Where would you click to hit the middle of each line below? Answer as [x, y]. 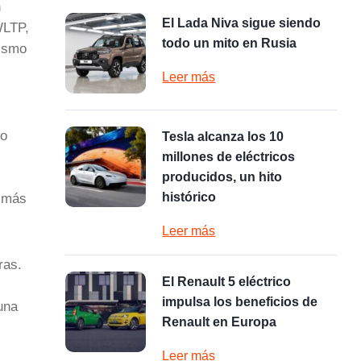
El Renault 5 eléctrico [227, 282]
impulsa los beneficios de [240, 302]
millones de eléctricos [229, 157]
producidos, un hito [222, 177]
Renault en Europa [220, 322]
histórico [189, 197]
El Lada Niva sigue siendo [242, 23]
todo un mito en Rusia [230, 43]
